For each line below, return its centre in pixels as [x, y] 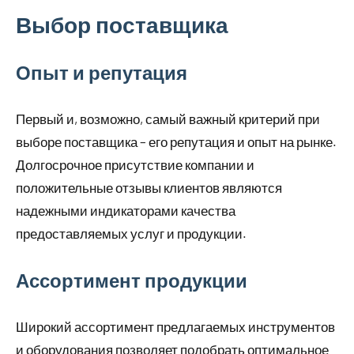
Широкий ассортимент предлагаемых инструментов [175, 327]
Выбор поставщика [122, 25]
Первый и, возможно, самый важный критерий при [168, 119]
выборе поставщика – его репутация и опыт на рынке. [176, 142]
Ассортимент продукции [132, 281]
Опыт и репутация [102, 73]
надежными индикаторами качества [126, 211]
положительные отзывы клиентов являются [149, 188]
